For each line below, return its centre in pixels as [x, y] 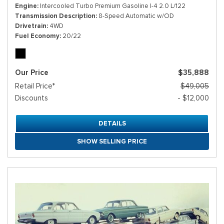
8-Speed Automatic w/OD [136, 16]
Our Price [32, 73]
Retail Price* [35, 86]
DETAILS [112, 123]
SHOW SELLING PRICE [112, 141]
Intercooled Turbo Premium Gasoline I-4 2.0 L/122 [113, 6]
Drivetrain [31, 26]
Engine [26, 6]
